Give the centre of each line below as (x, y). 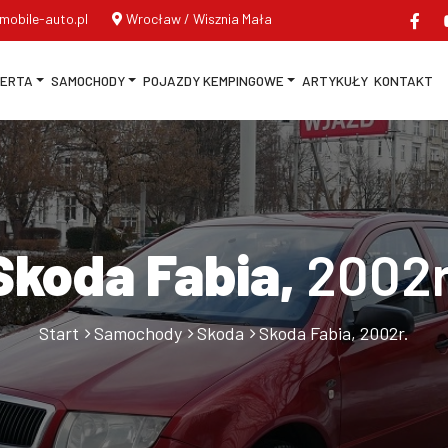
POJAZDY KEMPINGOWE (213, 80)
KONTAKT (403, 80)
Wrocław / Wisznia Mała (199, 18)
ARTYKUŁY (334, 80)
